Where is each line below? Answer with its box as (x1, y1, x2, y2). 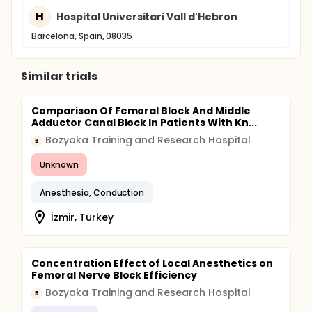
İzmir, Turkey (51, 210, 114, 224)
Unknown (40, 158, 79, 171)
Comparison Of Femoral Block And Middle (31, 104, 251, 118)
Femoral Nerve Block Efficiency (31, 268, 198, 282)
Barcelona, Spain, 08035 (31, 30, 133, 42)
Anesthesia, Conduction (40, 186, 145, 198)
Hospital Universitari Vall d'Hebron (56, 9, 237, 24)
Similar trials (21, 68, 97, 84)
